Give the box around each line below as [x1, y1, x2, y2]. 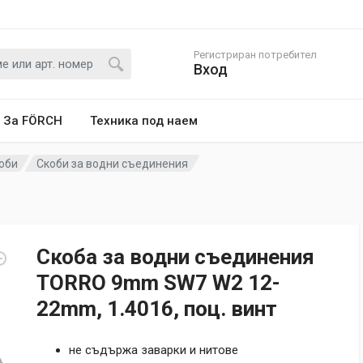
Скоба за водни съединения [36, 245, 314, 269]
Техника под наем [90, 113, 198, 128]
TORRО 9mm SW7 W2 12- [36, 271, 280, 295]
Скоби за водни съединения [36, 156, 189, 170]
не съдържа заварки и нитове [69, 343, 238, 357]
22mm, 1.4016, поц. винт [36, 297, 277, 321]
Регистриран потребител [194, 49, 317, 61]
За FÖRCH [3, 113, 62, 128]
